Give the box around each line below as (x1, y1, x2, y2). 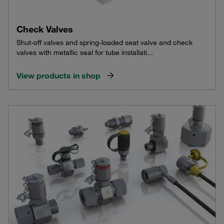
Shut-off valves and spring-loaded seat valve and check (16, 38, 192, 47)
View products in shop (16, 70, 100, 81)
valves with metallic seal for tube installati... (16, 48, 153, 57)
